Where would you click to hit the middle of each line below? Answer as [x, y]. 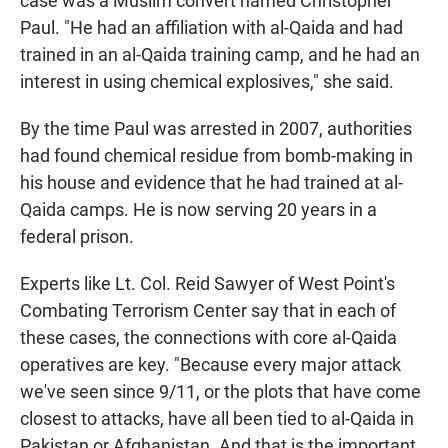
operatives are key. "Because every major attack [210, 365]
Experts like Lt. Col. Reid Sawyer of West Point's [207, 284]
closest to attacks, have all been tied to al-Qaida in [217, 419]
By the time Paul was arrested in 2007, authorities [216, 129]
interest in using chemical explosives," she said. [207, 82]
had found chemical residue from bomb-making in [216, 156]
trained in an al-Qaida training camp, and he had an [220, 55]
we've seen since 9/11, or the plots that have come [220, 392]
